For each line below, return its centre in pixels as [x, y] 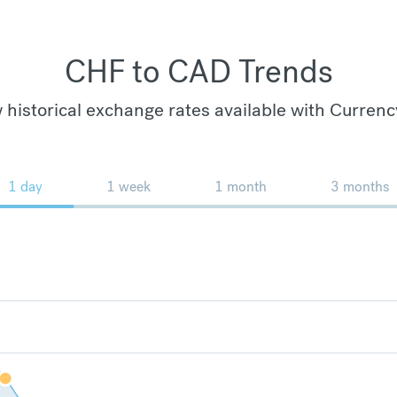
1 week [128, 186]
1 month [241, 186]
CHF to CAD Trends [198, 71]
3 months [360, 186]
